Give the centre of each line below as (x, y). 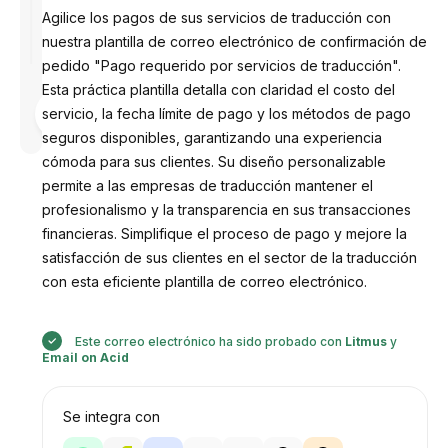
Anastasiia (107, 127)
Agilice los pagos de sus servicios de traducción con (216, 17)
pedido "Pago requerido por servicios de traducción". (221, 65)
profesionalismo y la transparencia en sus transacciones (226, 209)
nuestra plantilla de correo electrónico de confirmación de (234, 41)
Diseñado (105, 99)
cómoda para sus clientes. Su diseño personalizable (213, 161)
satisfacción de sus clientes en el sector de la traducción (229, 257)
